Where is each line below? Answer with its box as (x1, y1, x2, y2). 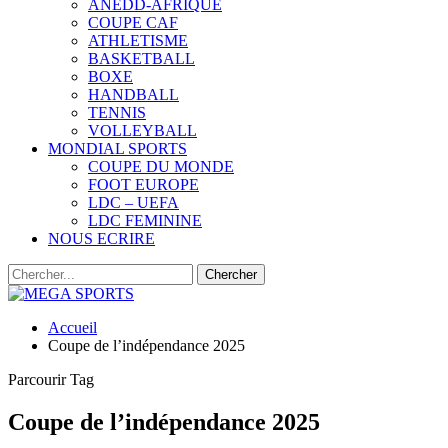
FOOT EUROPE (88, 176, 199, 193)
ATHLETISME (88, 32, 188, 49)
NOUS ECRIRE (48, 230, 155, 247)
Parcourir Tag (8, 371, 94, 388)
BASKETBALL (88, 50, 195, 67)
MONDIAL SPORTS (48, 140, 187, 157)
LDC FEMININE (88, 212, 202, 229)
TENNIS (88, 104, 146, 121)
